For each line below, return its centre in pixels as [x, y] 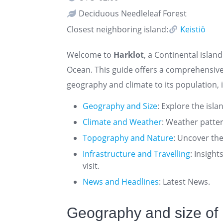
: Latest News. [184, 181]
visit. [91, 166]
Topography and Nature [128, 138]
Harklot [129, 55]
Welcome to [90, 55]
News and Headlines [121, 181]
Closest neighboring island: [117, 29]
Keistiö [192, 29]
